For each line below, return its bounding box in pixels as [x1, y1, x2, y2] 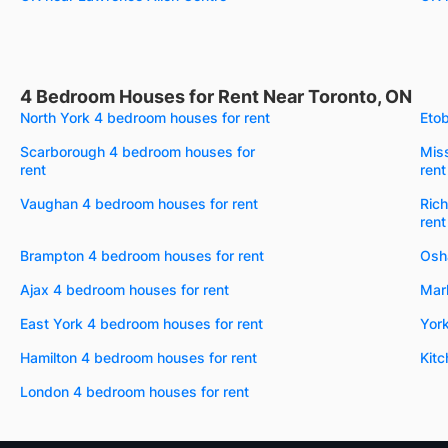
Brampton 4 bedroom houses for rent [20, 246, 264, 264]
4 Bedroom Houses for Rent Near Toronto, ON [20, 85, 412, 107]
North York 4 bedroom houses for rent [20, 108, 270, 126]
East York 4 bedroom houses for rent [20, 314, 263, 332]
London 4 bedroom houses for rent [20, 382, 249, 400]
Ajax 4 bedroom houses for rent [20, 280, 229, 298]
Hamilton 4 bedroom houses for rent [20, 348, 257, 366]
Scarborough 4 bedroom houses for [20, 142, 255, 160]
